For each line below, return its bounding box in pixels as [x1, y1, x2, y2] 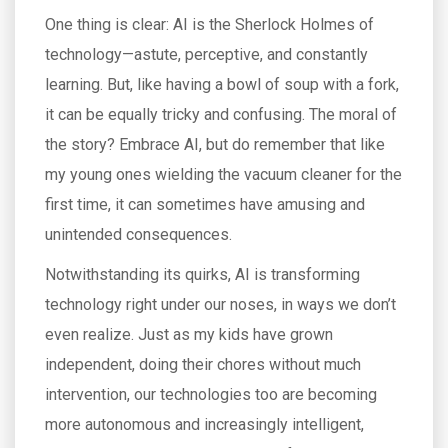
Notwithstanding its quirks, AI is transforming [45, 265, 360, 284]
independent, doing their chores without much [45, 355, 361, 374]
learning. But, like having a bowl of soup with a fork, [45, 75, 399, 94]
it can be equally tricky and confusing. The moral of [45, 105, 397, 124]
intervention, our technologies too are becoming [45, 385, 377, 404]
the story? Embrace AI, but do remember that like [45, 135, 385, 154]
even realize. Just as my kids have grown [45, 325, 333, 344]
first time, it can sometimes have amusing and [45, 195, 365, 214]
